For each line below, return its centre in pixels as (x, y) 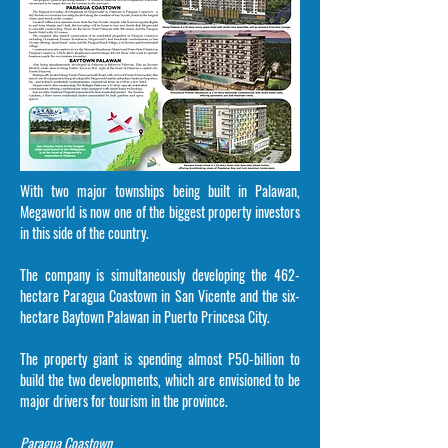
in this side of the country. (84, 232)
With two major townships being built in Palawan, (160, 190)
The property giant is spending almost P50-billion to (160, 358)
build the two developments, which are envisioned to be (160, 379)
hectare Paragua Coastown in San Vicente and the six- (160, 295)
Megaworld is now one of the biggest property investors (160, 211)
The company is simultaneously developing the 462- (160, 274)
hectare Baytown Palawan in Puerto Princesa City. (145, 316)
